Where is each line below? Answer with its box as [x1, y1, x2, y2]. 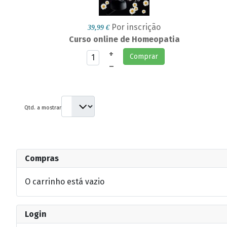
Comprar [129, 52, 158, 61]
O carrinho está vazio [25, 177, 104, 187]
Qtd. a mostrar [24, 104, 61, 111]
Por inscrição [111, 22, 161, 32]
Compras [25, 154, 59, 164]
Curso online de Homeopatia [68, 34, 180, 45]
